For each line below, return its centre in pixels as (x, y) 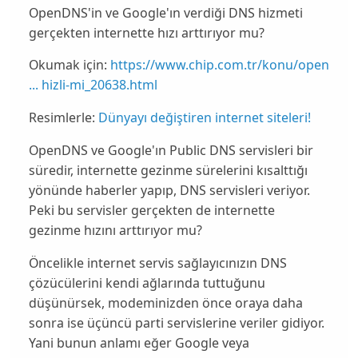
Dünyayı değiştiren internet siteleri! (204, 118)
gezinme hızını (74, 231)
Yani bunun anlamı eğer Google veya (139, 343)
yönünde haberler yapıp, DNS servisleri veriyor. (169, 191)
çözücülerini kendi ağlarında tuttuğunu (147, 283)
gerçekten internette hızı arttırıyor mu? (146, 32)
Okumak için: (68, 65)
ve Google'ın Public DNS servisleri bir (202, 151)
